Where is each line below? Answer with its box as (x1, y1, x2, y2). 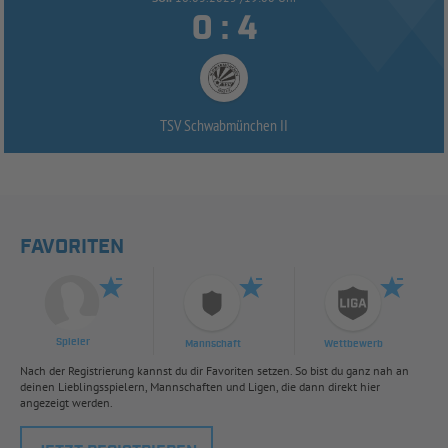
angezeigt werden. (20, 395, 113, 411)
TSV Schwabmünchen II (160, 115, 288, 136)
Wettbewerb (323, 338, 383, 352)
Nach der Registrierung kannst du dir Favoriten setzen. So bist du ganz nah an (20, 363, 409, 379)
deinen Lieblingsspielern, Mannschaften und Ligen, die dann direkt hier (20, 379, 380, 395)
